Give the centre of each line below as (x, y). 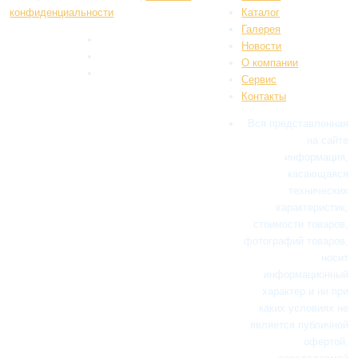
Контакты (264, 96)
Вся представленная (298, 123)
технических (318, 190)
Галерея (261, 29)
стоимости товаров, (300, 224)
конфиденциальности (62, 12)
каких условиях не (303, 308)
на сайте (327, 140)
